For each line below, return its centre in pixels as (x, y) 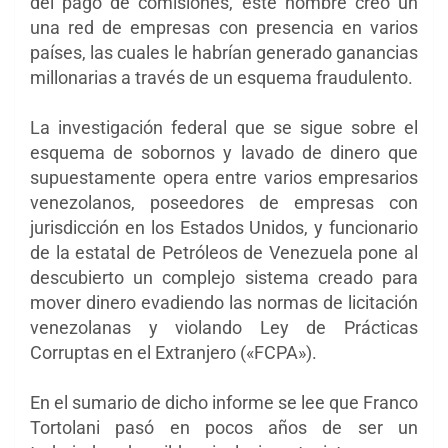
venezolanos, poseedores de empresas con (224, 202)
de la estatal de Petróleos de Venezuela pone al (224, 252)
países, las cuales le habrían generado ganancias (224, 52)
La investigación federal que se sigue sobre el (224, 127)
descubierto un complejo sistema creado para (224, 277)
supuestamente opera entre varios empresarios (224, 177)
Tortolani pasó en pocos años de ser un (224, 427)
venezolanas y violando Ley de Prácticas (224, 327)
